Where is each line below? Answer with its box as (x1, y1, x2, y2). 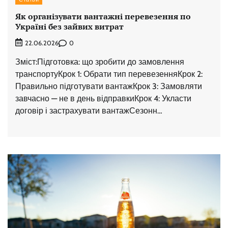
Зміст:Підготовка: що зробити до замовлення (15, 57, 184, 67)
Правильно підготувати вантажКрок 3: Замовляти (15, 81, 202, 92)
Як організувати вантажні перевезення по (15, 11, 191, 22)
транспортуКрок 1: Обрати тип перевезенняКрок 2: (15, 69, 203, 79)
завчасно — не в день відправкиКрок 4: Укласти (15, 94, 191, 104)
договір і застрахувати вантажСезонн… (15, 106, 162, 116)
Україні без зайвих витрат (15, 21, 124, 33)
